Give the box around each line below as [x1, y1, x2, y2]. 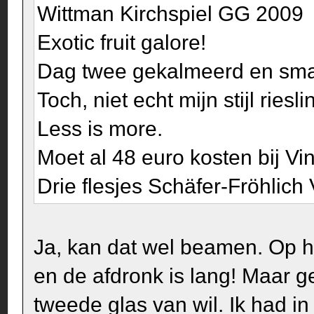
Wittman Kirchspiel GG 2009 [37, 1, 304, 25]
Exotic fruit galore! [37, 30, 207, 54]
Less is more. [37, 116, 163, 140]
